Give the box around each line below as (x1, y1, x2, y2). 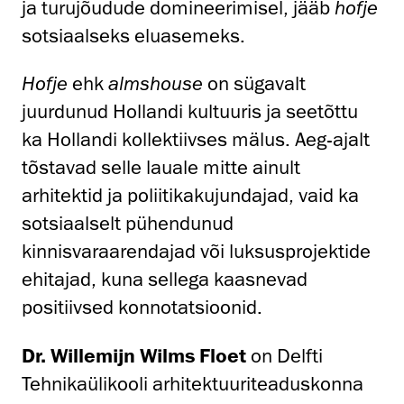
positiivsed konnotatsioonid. (22, 295, 262, 320)
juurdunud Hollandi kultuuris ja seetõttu (22, 99, 358, 124)
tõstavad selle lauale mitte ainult (22, 155, 300, 180)
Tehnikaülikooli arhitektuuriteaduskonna (22, 372, 363, 397)
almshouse (108, 71, 203, 96)
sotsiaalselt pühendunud (22, 211, 234, 236)
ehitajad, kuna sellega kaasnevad (22, 267, 308, 292)
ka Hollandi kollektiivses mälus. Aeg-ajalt (22, 127, 370, 152)
